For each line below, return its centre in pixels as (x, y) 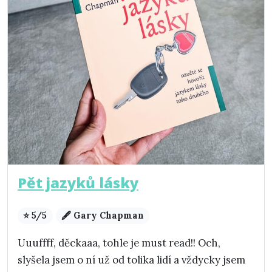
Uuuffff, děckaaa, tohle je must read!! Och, (119, 243)
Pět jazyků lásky (78, 183)
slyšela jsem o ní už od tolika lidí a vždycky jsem (131, 260)
